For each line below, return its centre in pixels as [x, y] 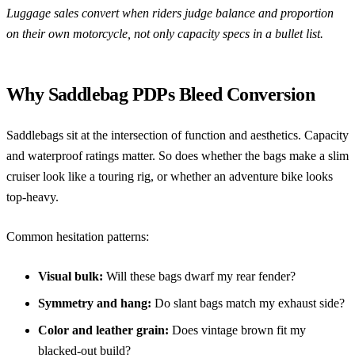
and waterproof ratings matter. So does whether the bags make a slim [177, 155]
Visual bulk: [71, 276]
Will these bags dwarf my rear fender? [199, 276]
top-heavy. [32, 197]
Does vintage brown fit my [237, 330]
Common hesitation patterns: [78, 236]
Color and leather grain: [103, 330]
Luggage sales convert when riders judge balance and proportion [170, 13]
